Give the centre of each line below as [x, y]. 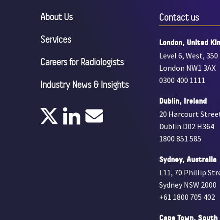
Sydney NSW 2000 [188, 185]
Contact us [179, 17]
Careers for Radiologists [82, 62]
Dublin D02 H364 [187, 126]
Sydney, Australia [188, 159]
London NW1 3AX [188, 68]
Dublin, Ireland [183, 101]
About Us [57, 17]
